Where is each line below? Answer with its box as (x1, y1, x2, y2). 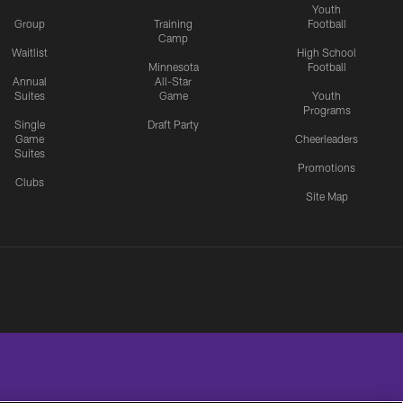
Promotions (298, 160, 355, 174)
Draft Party (148, 117, 200, 130)
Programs (302, 103, 351, 116)
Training (154, 16, 193, 30)
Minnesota (148, 59, 199, 73)
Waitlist (12, 45, 49, 58)
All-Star (155, 74, 193, 87)
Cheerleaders (295, 131, 358, 145)
